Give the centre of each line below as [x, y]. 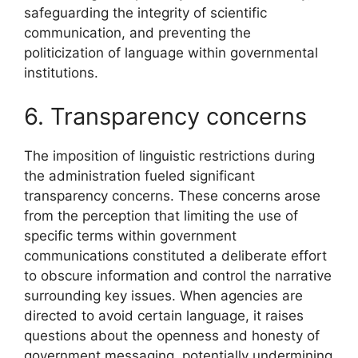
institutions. [61, 72]
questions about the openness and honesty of [172, 336]
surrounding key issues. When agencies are [163, 296]
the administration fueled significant [139, 176]
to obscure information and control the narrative [178, 276]
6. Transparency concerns [165, 117]
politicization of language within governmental [171, 52]
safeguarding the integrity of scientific [145, 12]
